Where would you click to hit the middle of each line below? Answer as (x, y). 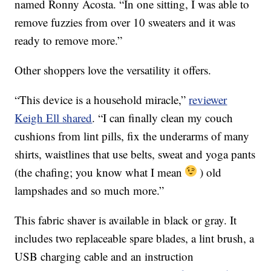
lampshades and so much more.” (90, 191)
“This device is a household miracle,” (102, 100)
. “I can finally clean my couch (163, 118)
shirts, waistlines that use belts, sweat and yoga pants (135, 154)
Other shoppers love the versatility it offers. (113, 70)
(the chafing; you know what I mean (100, 172)
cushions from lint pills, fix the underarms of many (132, 136)
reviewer (208, 100)
